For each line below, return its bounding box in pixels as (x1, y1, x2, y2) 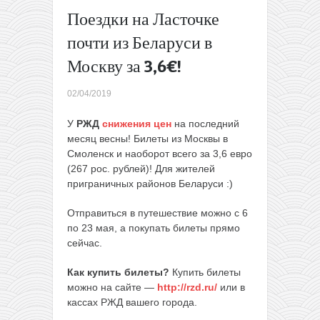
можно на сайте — (67, 281, 157, 294)
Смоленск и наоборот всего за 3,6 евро (67, 148, 252, 160)
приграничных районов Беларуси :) (67, 178, 233, 190)
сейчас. (67, 237, 102, 249)
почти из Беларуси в (67, 32, 212, 54)
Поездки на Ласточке (67, 9, 219, 30)
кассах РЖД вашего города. (67, 296, 197, 309)
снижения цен (102, 118, 171, 130)
